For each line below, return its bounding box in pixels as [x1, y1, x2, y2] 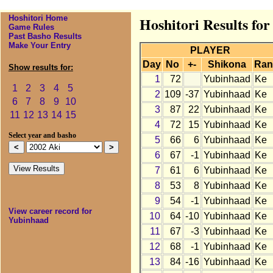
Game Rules [8, 23, 54, 32]
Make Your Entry [8, 41, 71, 51]
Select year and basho [8, 132, 76, 140]
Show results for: [8, 63, 73, 73]
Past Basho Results [8, 32, 82, 41]
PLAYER [190, 45, 231, 56]
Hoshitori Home [8, 13, 68, 23]
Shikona [207, 59, 246, 70]
